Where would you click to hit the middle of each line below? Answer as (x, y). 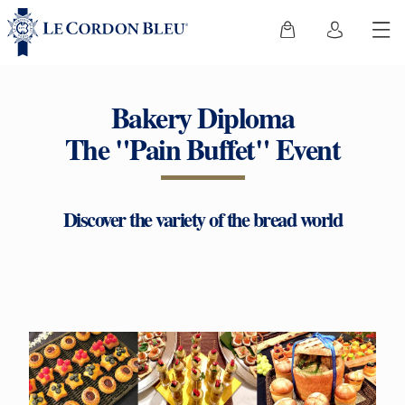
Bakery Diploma (202, 117)
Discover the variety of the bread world (202, 219)
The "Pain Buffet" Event (202, 149)
